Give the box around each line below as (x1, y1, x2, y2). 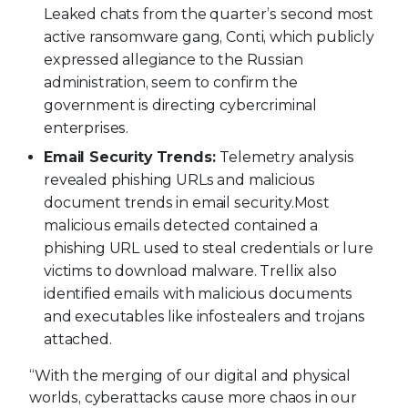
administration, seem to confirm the (44, 73, 298, 91)
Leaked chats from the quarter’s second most (44, 5, 374, 23)
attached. (44, 331, 112, 349)
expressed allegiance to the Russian (44, 50, 303, 68)
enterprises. (44, 118, 129, 137)
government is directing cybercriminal (44, 96, 318, 114)
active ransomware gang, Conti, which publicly (44, 27, 374, 46)
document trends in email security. (44, 194, 294, 212)
